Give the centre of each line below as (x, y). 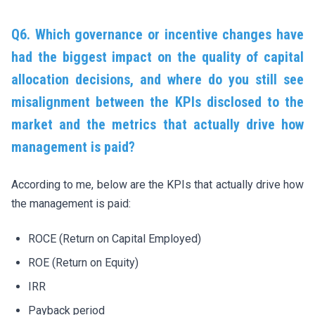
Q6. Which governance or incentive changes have (157, 34)
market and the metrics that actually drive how (157, 124)
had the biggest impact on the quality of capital (157, 57)
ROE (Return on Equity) (83, 262)
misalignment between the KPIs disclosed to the (157, 102)
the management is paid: (71, 203)
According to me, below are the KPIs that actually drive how (157, 184)
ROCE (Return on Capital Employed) (115, 238)
